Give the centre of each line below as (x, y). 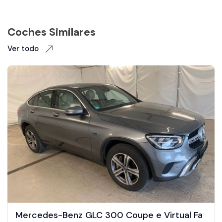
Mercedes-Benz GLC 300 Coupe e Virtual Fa (109, 215)
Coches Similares (52, 32)
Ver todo (24, 48)
